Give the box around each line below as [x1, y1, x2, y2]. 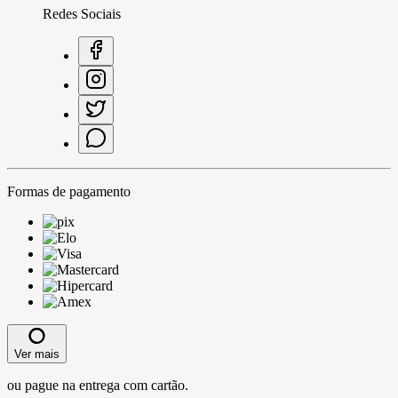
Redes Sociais [43, 5, 121, 21]
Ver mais [14, 346, 60, 361]
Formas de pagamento [7, 183, 131, 199]
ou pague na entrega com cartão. [7, 377, 188, 393]
